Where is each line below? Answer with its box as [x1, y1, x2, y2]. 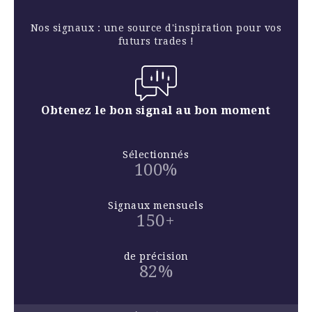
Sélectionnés [123, 149, 189, 161]
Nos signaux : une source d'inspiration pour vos [30, 22, 282, 34]
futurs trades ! [118, 36, 194, 47]
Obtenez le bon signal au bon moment [41, 104, 271, 118]
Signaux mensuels [108, 200, 203, 212]
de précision [123, 251, 189, 263]
